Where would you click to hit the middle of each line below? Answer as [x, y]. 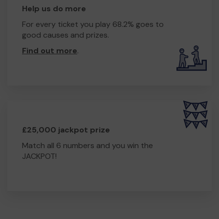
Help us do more [54, 8]
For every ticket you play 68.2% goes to [93, 24]
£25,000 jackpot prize [66, 130]
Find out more [50, 50]
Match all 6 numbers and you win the [88, 145]
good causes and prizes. [66, 35]
